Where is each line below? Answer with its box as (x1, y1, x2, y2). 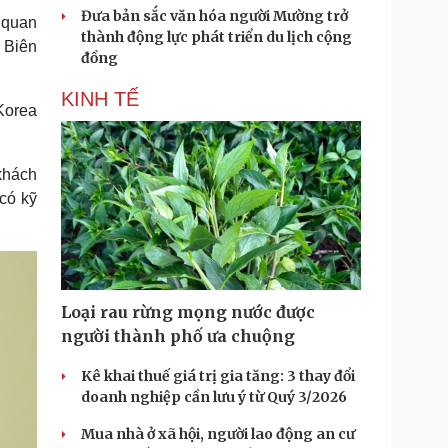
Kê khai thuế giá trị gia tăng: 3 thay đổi (81, 367, 355, 385)
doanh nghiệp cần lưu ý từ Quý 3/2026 (81, 388, 347, 406)
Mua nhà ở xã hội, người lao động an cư (81, 425, 355, 443)
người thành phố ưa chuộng (61, 326, 295, 346)
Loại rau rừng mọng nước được (61, 302, 315, 322)
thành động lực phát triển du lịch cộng (81, 28, 352, 46)
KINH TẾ (61, 88, 139, 110)
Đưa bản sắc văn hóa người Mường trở (81, 7, 348, 25)
